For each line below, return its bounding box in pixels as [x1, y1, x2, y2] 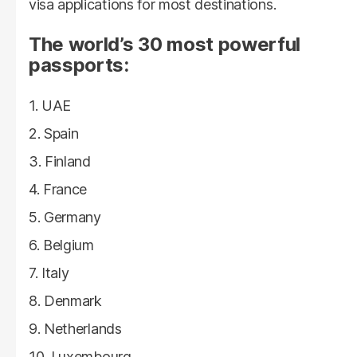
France [43, 181, 88, 198]
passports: [29, 53, 129, 77]
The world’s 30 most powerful [29, 33, 301, 57]
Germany [44, 209, 101, 226]
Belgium [43, 237, 94, 254]
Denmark [44, 292, 102, 310]
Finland [45, 153, 91, 171]
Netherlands [44, 320, 122, 338]
